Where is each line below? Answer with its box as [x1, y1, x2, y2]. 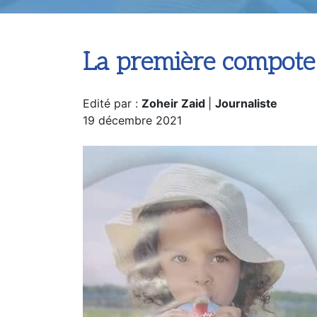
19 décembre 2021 [83, 113, 182, 127]
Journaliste [215, 96, 277, 110]
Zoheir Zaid [142, 96, 208, 110]
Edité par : [83, 96, 142, 110]
